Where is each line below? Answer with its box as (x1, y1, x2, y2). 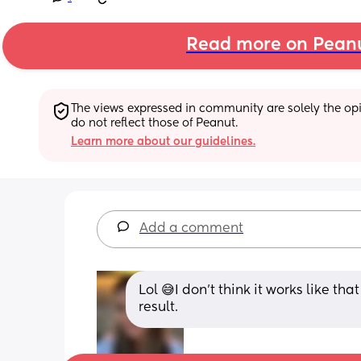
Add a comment (139, 222, 243, 235)
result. (139, 301, 178, 314)
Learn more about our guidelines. (71, 135, 255, 147)
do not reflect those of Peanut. (71, 117, 238, 129)
